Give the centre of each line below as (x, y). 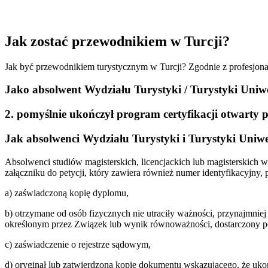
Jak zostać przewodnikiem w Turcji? (117, 41)
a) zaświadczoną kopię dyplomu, (67, 193)
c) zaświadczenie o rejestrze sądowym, (78, 244)
